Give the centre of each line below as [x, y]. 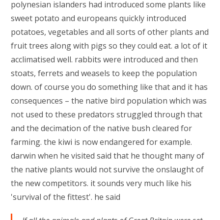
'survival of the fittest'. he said [67, 197]
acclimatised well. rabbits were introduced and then [105, 59]
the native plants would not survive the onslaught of [108, 169]
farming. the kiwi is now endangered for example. [102, 142]
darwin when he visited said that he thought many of [108, 156]
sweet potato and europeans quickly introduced [99, 18]
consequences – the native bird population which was [109, 101]
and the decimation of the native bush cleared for [102, 128]
